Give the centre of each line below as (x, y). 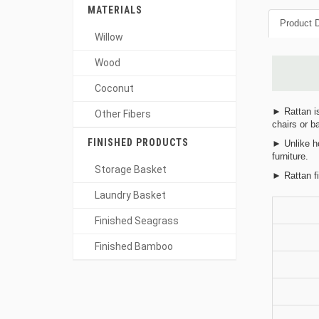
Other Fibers (123, 114)
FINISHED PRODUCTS (138, 142)
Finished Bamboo (134, 246)
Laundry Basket (130, 195)
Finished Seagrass (137, 221)
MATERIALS (115, 10)
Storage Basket (131, 169)
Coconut (114, 88)
